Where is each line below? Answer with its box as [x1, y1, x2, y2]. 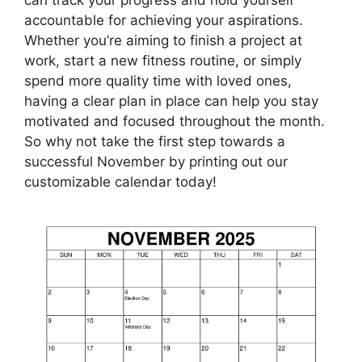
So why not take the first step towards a [24, 133, 285, 149]
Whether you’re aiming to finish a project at [24, 32, 302, 48]
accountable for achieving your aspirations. [24, 11, 303, 28]
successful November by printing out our [24, 153, 288, 170]
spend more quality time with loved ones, [24, 72, 292, 89]
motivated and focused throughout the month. [24, 112, 325, 129]
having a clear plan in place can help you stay [24, 92, 318, 109]
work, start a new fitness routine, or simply [24, 52, 301, 69]
